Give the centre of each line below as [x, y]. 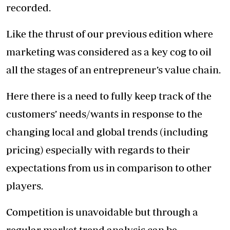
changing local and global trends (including [107, 131]
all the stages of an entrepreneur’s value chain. [113, 69]
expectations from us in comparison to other [109, 167]
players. [25, 185]
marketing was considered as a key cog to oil [109, 51]
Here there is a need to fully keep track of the [109, 95]
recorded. [28, 7]
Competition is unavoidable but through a [102, 212]
